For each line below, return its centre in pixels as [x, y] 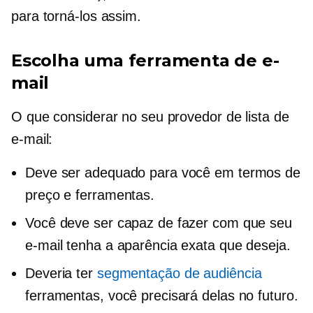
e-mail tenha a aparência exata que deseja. [158, 245]
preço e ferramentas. [90, 195]
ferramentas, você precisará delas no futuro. [162, 296]
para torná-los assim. [76, 16]
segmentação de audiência [179, 273]
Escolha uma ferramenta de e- [145, 60]
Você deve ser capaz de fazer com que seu [159, 223]
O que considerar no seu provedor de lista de [150, 117]
